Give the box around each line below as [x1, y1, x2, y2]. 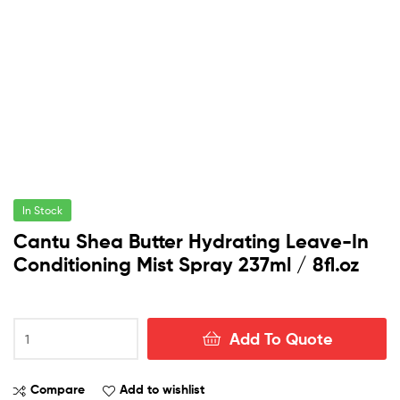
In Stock [22, 203, 62, 217]
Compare [30, 381, 85, 398]
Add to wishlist [120, 381, 204, 398]
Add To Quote [229, 329, 332, 350]
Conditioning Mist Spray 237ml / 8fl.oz [13, 252, 359, 277]
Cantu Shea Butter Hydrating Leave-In [13, 229, 369, 254]
